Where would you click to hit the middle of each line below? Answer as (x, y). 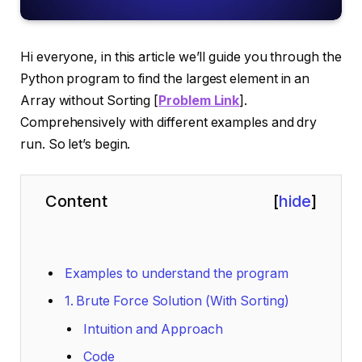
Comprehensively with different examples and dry (169, 122)
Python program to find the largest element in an (165, 78)
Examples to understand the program (176, 273)
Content (76, 202)
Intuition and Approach (153, 329)
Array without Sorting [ (90, 100)
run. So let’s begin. (76, 144)
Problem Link (199, 100)
